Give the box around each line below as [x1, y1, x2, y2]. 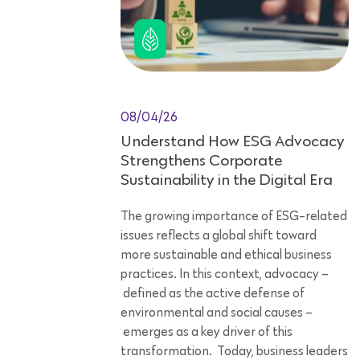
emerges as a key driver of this [121, 325, 292, 339]
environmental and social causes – [121, 306, 313, 320]
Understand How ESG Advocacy [121, 133, 345, 150]
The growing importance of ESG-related [121, 210, 347, 223]
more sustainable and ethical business [121, 248, 332, 262]
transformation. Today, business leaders [121, 345, 348, 358]
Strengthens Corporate [121, 153, 282, 170]
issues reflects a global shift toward [121, 229, 317, 243]
